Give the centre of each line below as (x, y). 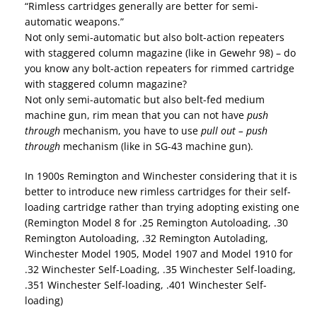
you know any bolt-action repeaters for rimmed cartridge (160, 69)
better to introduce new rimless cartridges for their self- (158, 192)
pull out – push (234, 131)
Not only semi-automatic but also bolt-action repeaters (155, 38)
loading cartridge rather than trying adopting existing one (162, 207)
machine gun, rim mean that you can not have (136, 115)
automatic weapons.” (74, 22)
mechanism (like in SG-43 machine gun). (157, 146)
